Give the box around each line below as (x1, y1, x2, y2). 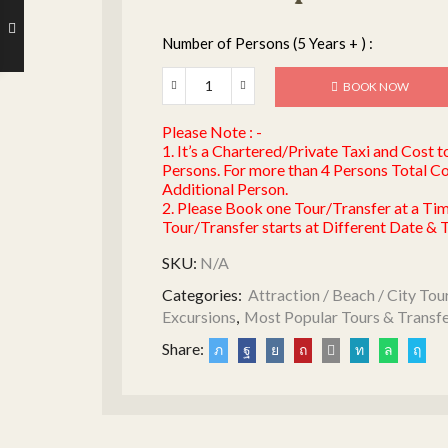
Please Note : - (162, 122, 262, 142)
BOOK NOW (343, 78, 409, 94)
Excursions (162, 307, 236, 327)
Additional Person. (162, 179, 288, 199)
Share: (162, 339, 204, 359)
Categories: (162, 285, 245, 305)
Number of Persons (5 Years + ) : (162, 33, 373, 52)
